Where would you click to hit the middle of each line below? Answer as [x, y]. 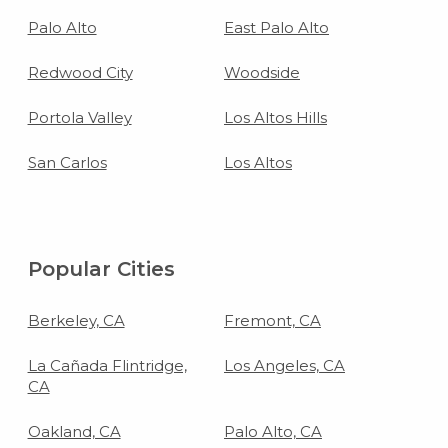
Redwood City [80, 72]
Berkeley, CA [76, 320]
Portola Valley [79, 117]
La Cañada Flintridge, [107, 365]
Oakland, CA [74, 431]
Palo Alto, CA [273, 431]
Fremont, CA [272, 320]
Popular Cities [101, 268]
